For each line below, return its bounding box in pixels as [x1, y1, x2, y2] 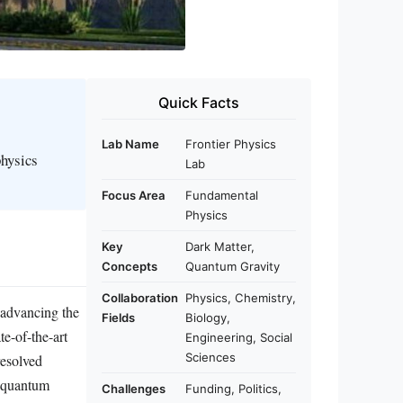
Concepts [102, 259, 157, 274]
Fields [102, 310, 135, 326]
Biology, [185, 310, 230, 326]
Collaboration [102, 291, 178, 306]
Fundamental [185, 188, 258, 203]
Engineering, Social [185, 330, 292, 345]
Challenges [102, 381, 166, 397]
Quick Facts [158, 94, 239, 112]
